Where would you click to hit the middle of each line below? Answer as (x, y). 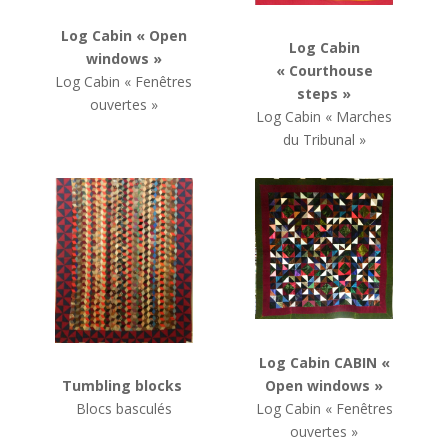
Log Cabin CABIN (317, 362)
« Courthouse (324, 71)
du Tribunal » (324, 140)
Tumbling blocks (123, 386)
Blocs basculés (123, 409)
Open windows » (324, 385)
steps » (324, 94)
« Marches (359, 117)
